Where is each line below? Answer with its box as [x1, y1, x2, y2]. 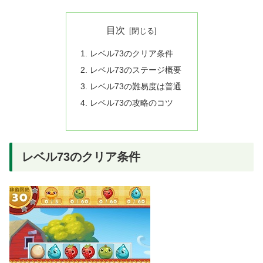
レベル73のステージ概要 [89, 65, 181, 75]
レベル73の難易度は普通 [89, 82, 181, 92]
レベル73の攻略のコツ [89, 98, 173, 108]
